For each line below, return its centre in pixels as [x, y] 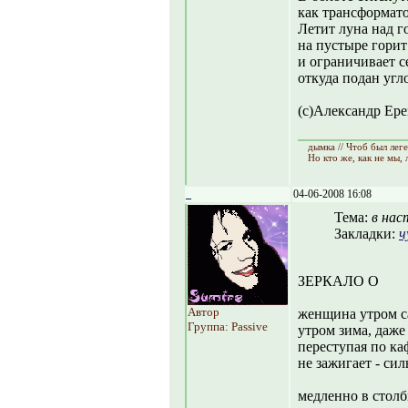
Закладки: [367, 234]
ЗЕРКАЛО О [338, 281]
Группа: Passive [228, 326]
